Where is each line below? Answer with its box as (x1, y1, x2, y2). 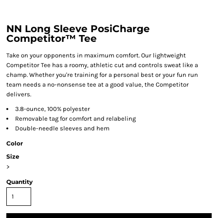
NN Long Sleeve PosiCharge (6, 23, 150, 35)
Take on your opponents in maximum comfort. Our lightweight (6, 52, 186, 59)
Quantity (6, 178, 33, 185)
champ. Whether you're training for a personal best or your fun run (6, 71, 198, 78)
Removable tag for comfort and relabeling (15, 115, 136, 122)
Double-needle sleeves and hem (15, 125, 109, 132)
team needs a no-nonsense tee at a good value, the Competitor (6, 81, 189, 88)
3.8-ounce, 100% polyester (15, 105, 90, 112)
